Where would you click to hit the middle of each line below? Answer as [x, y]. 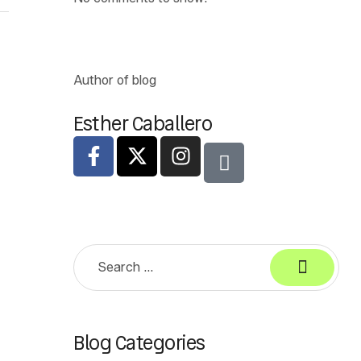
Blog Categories [139, 343]
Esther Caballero [143, 123]
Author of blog [115, 80]
